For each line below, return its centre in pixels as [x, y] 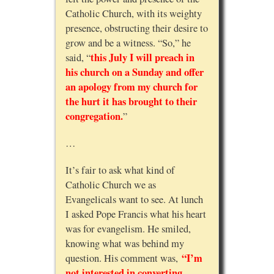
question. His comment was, [123, 258]
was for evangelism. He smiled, [128, 229]
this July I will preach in [142, 58]
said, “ [78, 58]
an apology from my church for [131, 87]
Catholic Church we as [110, 185]
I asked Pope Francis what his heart [135, 214]
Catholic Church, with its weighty [133, 14]
